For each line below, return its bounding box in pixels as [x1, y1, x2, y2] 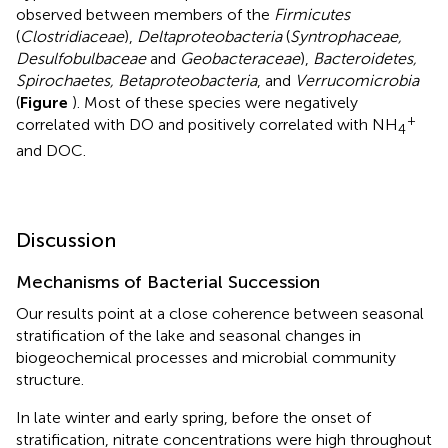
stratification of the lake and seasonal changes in [16, 326, 361, 346]
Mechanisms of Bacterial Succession [16, 271, 320, 294]
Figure [20, 93, 72, 113]
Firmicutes [274, 5, 350, 25]
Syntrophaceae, [290, 27, 402, 47]
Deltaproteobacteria [137, 27, 282, 47]
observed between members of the [16, 5, 274, 25]
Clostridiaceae [20, 27, 124, 47]
